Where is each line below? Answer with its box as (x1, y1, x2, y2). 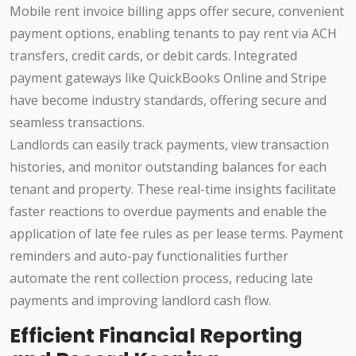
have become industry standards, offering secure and (10, 91, 327, 110)
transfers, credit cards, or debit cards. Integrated (10, 47, 297, 65)
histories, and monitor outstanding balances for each (10, 158, 327, 176)
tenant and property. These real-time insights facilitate (10, 180, 336, 199)
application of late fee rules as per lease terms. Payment (10, 225, 343, 243)
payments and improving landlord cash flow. (10, 292, 271, 310)
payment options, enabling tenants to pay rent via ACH (10, 25, 337, 43)
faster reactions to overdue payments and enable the (10, 203, 327, 221)
